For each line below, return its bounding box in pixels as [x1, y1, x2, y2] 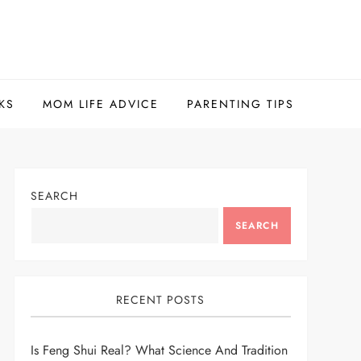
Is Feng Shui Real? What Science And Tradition [30, 341, 288, 359]
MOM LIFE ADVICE [43, 96, 159, 112]
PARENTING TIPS [187, 96, 294, 112]
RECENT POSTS [116, 292, 205, 308]
